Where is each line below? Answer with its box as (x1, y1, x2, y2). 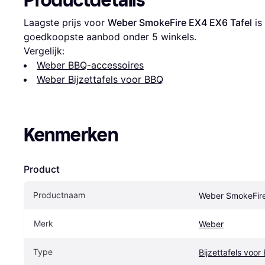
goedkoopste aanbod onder (24, 31, 152, 43)
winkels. (158, 31, 196, 43)
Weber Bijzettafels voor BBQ (37, 73, 163, 86)
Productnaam (33, 190, 85, 201)
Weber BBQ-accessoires (37, 59, 144, 72)
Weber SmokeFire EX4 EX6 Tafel (108, 17, 252, 29)
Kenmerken (24, 124, 118, 147)
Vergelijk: (24, 45, 64, 57)
